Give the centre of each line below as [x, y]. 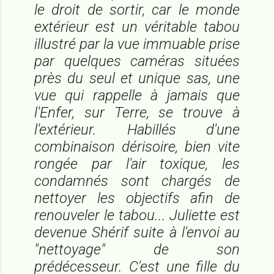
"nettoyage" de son [137, 249]
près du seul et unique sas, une [137, 78]
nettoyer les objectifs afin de [137, 198]
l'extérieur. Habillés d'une [137, 129]
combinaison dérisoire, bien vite [137, 146]
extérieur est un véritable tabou [137, 27]
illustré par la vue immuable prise [137, 44]
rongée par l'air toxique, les [137, 164]
